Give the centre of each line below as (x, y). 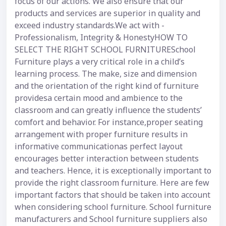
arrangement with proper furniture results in (101, 134)
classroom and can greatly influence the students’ (108, 110)
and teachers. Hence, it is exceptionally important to (113, 171)
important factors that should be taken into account (112, 195)
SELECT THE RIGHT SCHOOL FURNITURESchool (105, 50)
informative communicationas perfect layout (99, 147)
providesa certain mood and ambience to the (99, 98)
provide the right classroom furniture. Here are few (112, 183)
